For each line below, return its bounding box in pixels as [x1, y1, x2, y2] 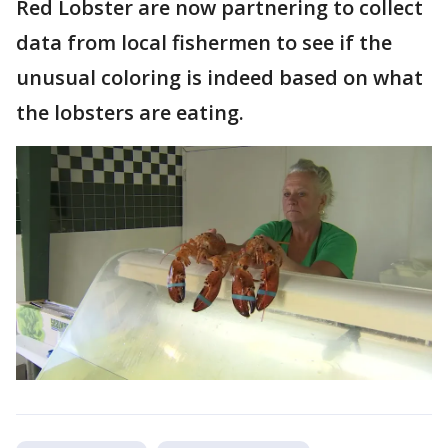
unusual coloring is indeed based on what [16, 63, 423, 91]
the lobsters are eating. [16, 98, 244, 126]
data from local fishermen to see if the [16, 28, 392, 56]
